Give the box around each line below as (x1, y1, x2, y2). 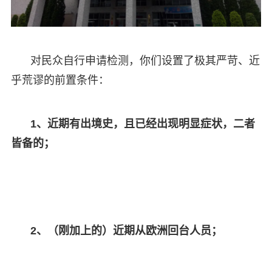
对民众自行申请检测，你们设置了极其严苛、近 (30, 54, 260, 67)
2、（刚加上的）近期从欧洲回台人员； (30, 224, 222, 237)
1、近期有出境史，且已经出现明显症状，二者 (30, 117, 255, 130)
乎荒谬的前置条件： (10, 73, 109, 86)
